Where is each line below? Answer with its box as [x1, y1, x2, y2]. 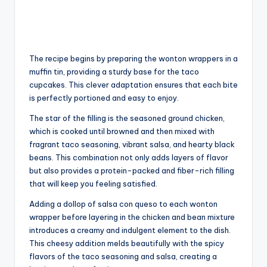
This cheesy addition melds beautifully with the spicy [29, 238, 224, 249]
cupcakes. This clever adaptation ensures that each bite [29, 80, 238, 90]
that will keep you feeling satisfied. [29, 179, 157, 189]
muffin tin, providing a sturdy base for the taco [29, 67, 199, 77]
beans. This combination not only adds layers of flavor [29, 153, 228, 163]
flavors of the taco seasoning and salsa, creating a [29, 252, 217, 262]
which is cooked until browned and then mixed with [29, 126, 215, 136]
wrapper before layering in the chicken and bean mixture [29, 212, 235, 222]
